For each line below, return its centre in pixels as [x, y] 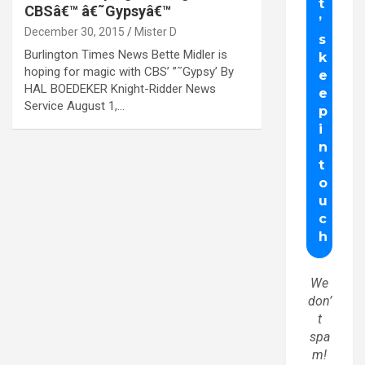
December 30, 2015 [75, 31]
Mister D [156, 31]
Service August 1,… [75, 106]
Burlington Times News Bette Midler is [126, 54]
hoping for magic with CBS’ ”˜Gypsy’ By [129, 71]
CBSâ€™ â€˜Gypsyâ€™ [98, 11]
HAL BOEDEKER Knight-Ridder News [120, 88]
